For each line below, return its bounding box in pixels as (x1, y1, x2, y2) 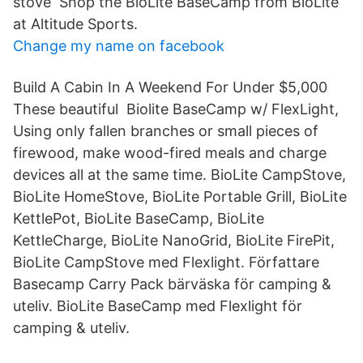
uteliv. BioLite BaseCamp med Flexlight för (13, 297, 302, 314)
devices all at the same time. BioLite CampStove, (13, 166, 346, 183)
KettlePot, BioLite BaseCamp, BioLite (13, 210, 264, 227)
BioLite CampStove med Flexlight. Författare (13, 254, 319, 271)
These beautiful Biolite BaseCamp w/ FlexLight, (13, 100, 339, 117)
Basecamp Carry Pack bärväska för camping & (13, 275, 331, 293)
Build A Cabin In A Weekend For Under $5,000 (13, 79, 327, 96)
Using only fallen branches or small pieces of (13, 122, 318, 139)
